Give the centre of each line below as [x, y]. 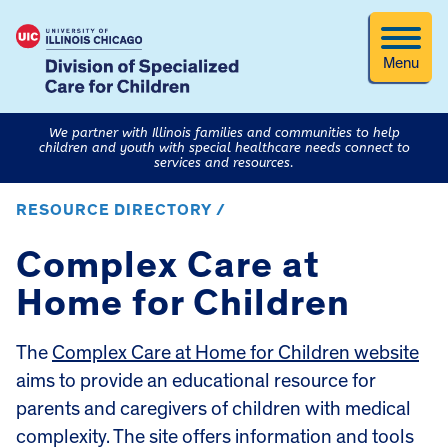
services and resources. [224, 163]
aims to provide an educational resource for [196, 380]
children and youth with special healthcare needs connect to [224, 148]
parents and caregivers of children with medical [213, 408]
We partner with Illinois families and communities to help [224, 133]
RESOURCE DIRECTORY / [121, 209]
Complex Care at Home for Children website [235, 352]
